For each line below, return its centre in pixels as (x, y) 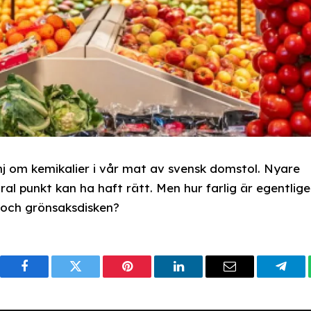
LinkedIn (203, 276)
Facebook (54, 276)
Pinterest (154, 276)
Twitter (96, 276)
